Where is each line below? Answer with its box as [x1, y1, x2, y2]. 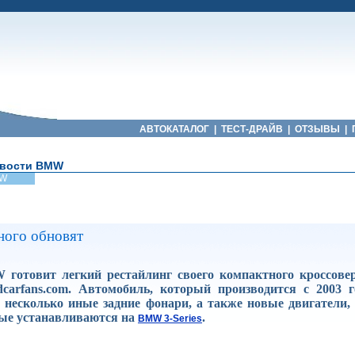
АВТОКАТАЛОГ [136, 124, 212, 135]
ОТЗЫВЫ [292, 124, 342, 135]
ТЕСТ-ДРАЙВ [218, 124, 285, 135]
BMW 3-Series [138, 312, 203, 324]
